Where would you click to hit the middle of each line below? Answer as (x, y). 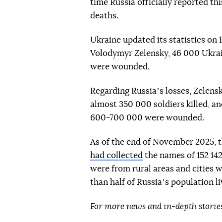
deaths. (104, 16)
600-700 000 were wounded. (147, 118)
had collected (116, 155)
